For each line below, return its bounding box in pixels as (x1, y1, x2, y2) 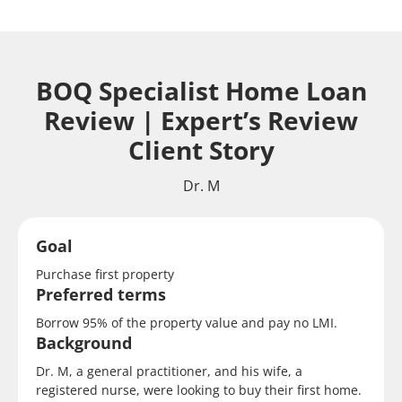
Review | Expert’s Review (44, 103, 358, 137)
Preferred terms (36, 284, 166, 305)
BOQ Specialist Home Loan (35, 74, 367, 108)
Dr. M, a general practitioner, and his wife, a (36, 363, 302, 380)
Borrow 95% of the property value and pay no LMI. (36, 314, 337, 331)
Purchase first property (36, 266, 174, 283)
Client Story (127, 133, 275, 167)
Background (36, 332, 132, 354)
